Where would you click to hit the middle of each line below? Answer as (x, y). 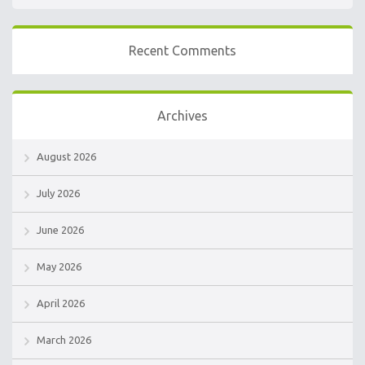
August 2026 (66, 157)
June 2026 (60, 230)
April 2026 (61, 303)
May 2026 (59, 267)
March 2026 (64, 340)
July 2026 (58, 193)
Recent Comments (182, 51)
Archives (182, 116)
